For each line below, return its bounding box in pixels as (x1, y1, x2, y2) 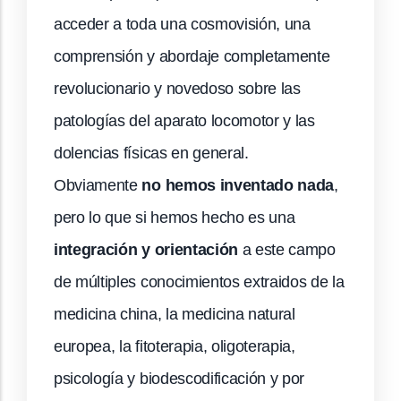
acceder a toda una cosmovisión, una (54, 14, 311, 33)
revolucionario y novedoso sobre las (54, 79, 301, 98)
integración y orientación (54, 240, 238, 259)
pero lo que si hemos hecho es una (54, 208, 295, 226)
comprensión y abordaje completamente (54, 47, 330, 65)
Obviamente (54, 175, 142, 194)
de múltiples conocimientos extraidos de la (54, 272, 345, 291)
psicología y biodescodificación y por (54, 369, 305, 388)
